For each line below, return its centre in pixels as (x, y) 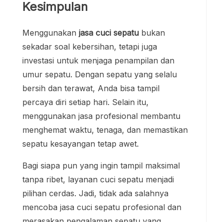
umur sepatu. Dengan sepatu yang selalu (100, 74)
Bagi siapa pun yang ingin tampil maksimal (101, 165)
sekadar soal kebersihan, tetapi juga (90, 46)
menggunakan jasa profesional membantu (101, 116)
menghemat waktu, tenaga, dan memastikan (105, 130)
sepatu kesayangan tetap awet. (81, 143)
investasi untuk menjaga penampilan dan (98, 60)
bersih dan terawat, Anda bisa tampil (91, 88)
